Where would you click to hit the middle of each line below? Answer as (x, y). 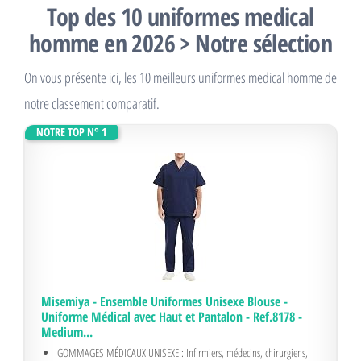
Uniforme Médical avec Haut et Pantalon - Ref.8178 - (172, 317)
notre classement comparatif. (92, 103)
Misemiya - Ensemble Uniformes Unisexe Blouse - (164, 301)
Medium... (67, 332)
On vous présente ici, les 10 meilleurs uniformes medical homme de (180, 77)
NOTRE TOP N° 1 (71, 132)
